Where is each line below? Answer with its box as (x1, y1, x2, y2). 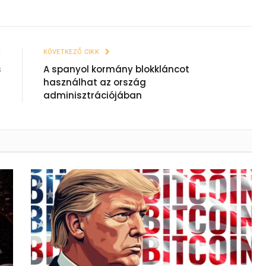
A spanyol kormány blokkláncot (43, 63, 189, 76)
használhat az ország (43, 76, 146, 89)
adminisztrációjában (43, 89, 142, 102)
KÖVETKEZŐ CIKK (43, 48, 102, 56)
